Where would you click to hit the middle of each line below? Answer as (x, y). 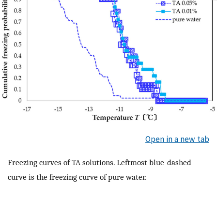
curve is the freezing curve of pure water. (77, 177)
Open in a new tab (177, 139)
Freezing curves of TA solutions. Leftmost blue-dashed (100, 162)
